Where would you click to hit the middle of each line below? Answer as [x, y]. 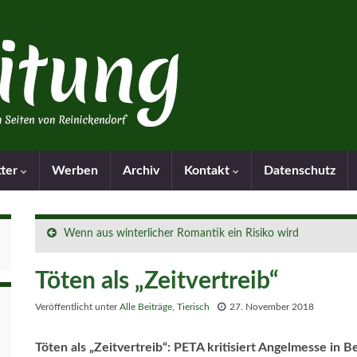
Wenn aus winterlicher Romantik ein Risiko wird [181, 233]
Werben [75, 171]
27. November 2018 [272, 307]
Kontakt [208, 171]
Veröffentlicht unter [77, 307]
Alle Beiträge [146, 307]
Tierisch [193, 307]
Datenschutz [300, 171]
